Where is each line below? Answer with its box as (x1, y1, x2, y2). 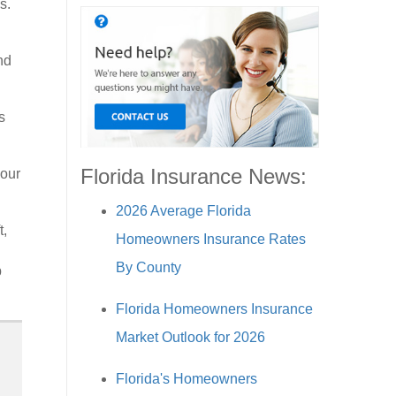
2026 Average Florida (116, 202, 251, 218)
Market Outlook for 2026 (116, 329, 265, 345)
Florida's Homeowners (116, 370, 257, 386)
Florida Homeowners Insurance (116, 301, 313, 316)
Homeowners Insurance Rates (116, 231, 306, 247)
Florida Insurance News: (80, 164, 307, 188)
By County (116, 259, 181, 275)
